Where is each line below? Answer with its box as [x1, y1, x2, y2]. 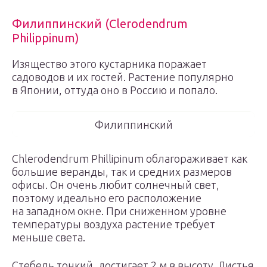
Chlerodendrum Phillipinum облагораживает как [12, 153, 247, 164]
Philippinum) [12, 31, 79, 45]
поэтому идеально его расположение [12, 192, 201, 204]
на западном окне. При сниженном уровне [12, 205, 226, 217]
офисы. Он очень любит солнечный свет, [12, 179, 219, 191]
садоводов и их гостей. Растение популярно [12, 71, 234, 83]
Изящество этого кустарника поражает [12, 58, 207, 70]
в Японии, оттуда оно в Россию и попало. [12, 84, 218, 96]
